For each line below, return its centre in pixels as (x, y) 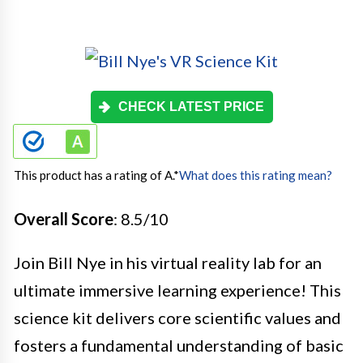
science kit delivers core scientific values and (177, 317)
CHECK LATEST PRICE (191, 106)
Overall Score (64, 218)
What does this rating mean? (256, 175)
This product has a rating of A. (94, 175)
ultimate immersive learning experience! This (177, 290)
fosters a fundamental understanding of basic (179, 345)
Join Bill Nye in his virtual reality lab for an (168, 262)
